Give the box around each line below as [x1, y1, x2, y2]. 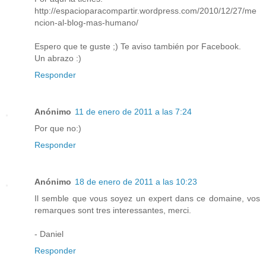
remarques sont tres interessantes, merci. [34, 205, 191, 215]
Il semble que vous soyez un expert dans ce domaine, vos [34, 193, 260, 203]
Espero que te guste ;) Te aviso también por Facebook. [34, 41, 241, 51]
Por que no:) [34, 123, 81, 133]
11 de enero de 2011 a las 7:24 [75, 106, 192, 116]
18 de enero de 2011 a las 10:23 [75, 176, 197, 186]
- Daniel [34, 229, 64, 239]
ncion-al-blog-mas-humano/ [34, 17, 138, 27]
